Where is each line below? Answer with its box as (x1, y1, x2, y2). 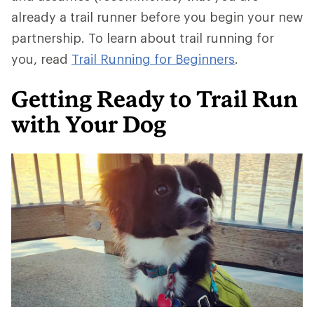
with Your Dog (11, 111, 166, 137)
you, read (11, 51, 71, 67)
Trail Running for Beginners (71, 51, 235, 67)
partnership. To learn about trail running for (11, 30, 274, 46)
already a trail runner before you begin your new (11, 9, 303, 25)
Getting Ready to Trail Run (11, 86, 298, 112)
